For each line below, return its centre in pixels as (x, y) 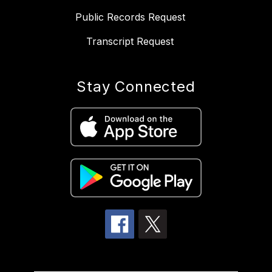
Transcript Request (130, 42)
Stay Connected (136, 87)
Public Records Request (130, 17)
